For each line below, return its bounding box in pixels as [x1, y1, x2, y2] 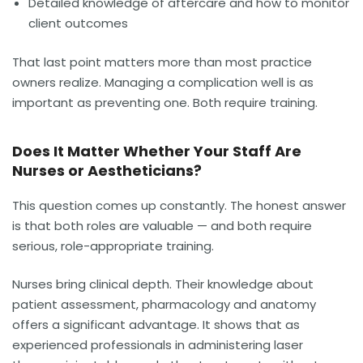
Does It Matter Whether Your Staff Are [12, 140, 301, 161]
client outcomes [28, 15, 128, 32]
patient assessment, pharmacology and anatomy [12, 296, 316, 314]
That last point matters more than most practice [12, 53, 312, 70]
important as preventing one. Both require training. [12, 93, 318, 111]
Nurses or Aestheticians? [12, 160, 202, 181]
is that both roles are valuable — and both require [12, 216, 312, 234]
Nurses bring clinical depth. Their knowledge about [12, 275, 314, 293]
